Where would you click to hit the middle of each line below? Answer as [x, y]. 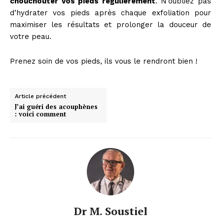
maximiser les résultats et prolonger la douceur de [110, 24]
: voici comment [40, 114]
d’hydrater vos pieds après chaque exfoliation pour [110, 13]
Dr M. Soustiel [110, 211]
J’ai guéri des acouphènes [56, 106]
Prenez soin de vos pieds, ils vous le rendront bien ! [104, 61]
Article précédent [40, 96]
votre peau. [31, 36]
